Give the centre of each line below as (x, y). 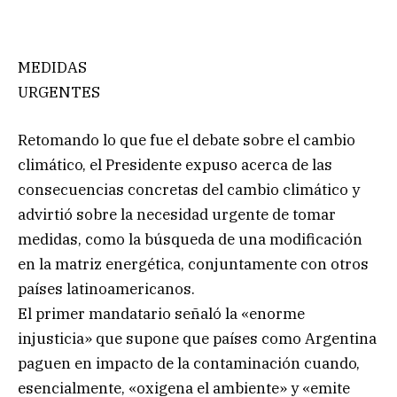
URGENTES (59, 93)
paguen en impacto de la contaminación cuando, (189, 364)
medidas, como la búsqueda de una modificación (190, 240)
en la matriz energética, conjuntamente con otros (193, 265)
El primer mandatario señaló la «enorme (161, 314)
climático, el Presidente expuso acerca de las (175, 165)
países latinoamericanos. (106, 289)
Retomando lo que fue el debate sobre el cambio (187, 140)
